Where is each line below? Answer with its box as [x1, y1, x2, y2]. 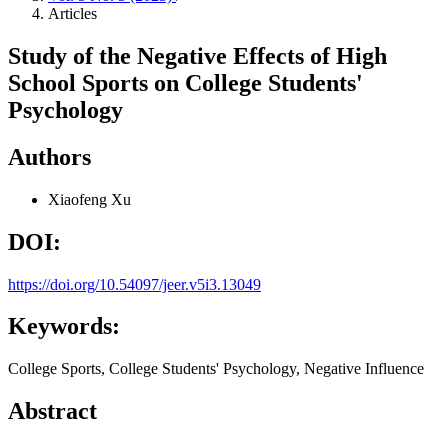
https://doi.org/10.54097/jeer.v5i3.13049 [8, 275, 261, 293]
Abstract [8, 398, 97, 425]
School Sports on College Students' [8, 69, 363, 96]
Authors [8, 143, 91, 170]
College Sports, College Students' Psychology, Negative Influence [8, 360, 424, 378]
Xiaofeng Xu [48, 190, 131, 208]
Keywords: [8, 313, 120, 340]
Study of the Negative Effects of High [8, 42, 387, 69]
